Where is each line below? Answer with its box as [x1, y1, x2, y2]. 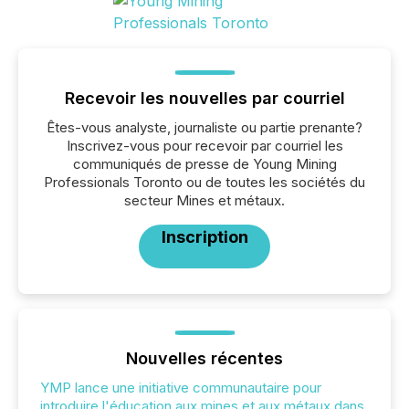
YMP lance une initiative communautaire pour [40, 379, 321, 396]
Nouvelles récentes [126, 349, 283, 368]
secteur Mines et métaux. [124, 192, 285, 209]
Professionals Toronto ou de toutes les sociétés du [44, 173, 365, 191]
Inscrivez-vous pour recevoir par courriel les [66, 137, 343, 154]
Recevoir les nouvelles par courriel [64, 89, 345, 108]
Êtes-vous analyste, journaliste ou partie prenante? [47, 119, 362, 136]
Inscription [161, 227, 248, 246]
